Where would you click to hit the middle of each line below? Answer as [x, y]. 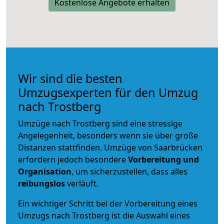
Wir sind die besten [70, 78]
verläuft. [82, 183]
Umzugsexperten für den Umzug [108, 92]
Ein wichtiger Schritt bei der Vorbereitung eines [108, 203]
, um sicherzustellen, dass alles [129, 171]
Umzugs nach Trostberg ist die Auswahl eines [104, 215]
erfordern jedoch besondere [73, 159]
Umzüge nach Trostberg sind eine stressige [100, 123]
